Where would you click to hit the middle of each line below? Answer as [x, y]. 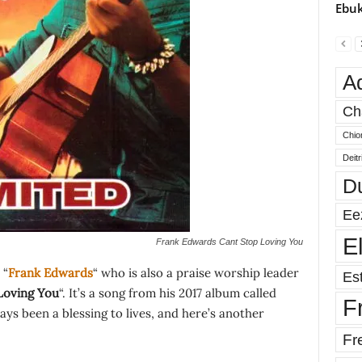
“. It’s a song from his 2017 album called [167, 293]
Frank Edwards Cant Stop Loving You [229, 242]
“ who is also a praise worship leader [196, 273]
